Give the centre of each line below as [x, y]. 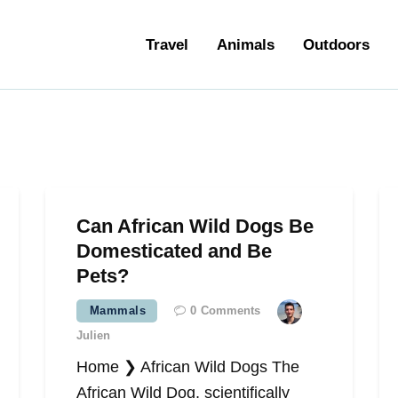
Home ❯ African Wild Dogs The [187, 367]
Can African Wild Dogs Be [195, 227]
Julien [93, 336]
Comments [231, 311]
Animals [246, 44]
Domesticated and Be [174, 251]
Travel [167, 44]
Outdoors [337, 44]
